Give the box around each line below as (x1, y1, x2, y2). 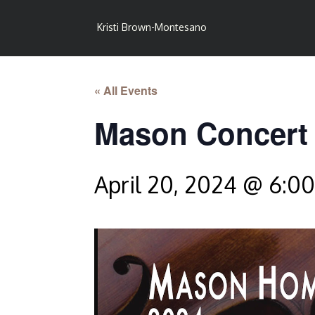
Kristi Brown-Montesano (97, 21, 207, 33)
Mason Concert (94, 112, 309, 154)
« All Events (94, 82, 158, 98)
